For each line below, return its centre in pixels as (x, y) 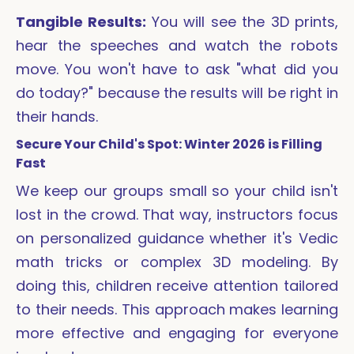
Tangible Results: (84, 22)
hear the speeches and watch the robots (177, 46)
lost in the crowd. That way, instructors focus (177, 215)
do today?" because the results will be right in (177, 93)
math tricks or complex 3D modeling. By (177, 262)
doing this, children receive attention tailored (177, 286)
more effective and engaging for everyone (177, 333)
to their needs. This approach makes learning (177, 310)
